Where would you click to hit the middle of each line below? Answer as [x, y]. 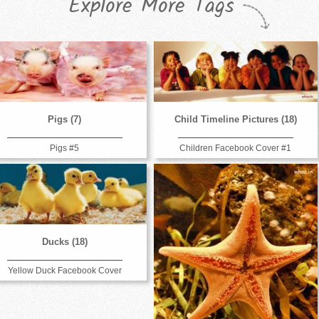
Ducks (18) [64, 242]
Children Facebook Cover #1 [236, 148]
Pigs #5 [65, 148]
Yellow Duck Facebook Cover [64, 270]
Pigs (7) [65, 120]
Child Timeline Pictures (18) [235, 120]
